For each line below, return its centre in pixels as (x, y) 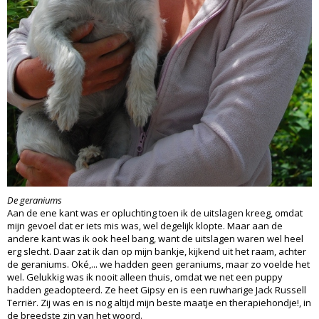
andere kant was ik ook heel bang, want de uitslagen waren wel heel (155, 238)
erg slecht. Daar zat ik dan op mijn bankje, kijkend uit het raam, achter (157, 251)
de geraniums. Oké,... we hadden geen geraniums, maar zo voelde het (158, 264)
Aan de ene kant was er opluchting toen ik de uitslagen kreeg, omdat (155, 213)
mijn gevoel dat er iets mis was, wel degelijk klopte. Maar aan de (145, 225)
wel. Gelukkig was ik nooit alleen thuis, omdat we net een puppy (145, 277)
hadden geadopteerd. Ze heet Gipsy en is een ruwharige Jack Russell (157, 289)
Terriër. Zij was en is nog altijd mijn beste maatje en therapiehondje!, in (159, 302)
